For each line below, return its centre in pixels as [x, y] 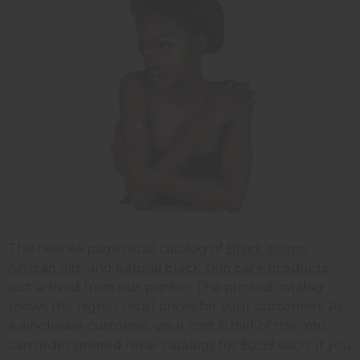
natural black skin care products [222, 268]
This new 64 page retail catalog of [117, 248]
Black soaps [267, 248]
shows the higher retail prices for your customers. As [176, 306]
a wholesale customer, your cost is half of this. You [168, 325]
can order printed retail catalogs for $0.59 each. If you [180, 345]
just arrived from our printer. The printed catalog [166, 287]
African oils [45, 268]
